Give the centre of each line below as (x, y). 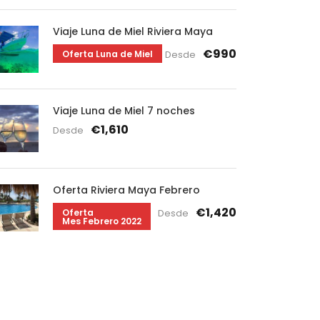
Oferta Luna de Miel (107, 54)
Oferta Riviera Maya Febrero (126, 190)
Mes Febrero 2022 (101, 221)
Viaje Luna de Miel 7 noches (124, 111)
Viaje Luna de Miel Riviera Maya (132, 32)
